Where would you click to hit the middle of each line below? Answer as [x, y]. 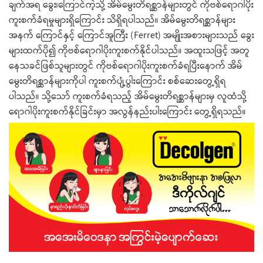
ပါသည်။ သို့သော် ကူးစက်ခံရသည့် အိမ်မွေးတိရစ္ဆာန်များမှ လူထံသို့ [128, 96]
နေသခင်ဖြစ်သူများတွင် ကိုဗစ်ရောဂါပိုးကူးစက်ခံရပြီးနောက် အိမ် [126, 66]
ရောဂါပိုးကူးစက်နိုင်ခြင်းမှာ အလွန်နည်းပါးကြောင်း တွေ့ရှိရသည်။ [127, 112]
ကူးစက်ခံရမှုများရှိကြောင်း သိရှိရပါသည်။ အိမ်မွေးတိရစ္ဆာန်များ [122, 20]
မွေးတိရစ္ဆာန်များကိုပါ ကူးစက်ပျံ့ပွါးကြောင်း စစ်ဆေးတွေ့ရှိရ [117, 81]
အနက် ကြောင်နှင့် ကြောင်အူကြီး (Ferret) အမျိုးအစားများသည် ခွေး [131, 35]
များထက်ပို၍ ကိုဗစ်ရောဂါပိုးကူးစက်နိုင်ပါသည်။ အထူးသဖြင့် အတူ [129, 50]
